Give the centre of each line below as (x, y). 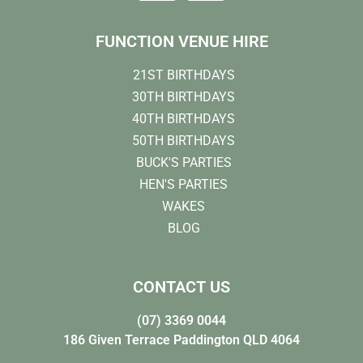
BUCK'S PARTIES (184, 162)
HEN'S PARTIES (184, 184)
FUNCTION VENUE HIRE (181, 41)
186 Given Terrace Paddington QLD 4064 (181, 340)
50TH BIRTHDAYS (184, 140)
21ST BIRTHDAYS (184, 75)
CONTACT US (181, 286)
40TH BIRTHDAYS (184, 118)
